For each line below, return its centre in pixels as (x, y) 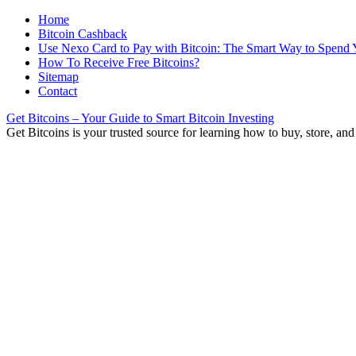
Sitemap (58, 77)
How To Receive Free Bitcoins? (119, 62)
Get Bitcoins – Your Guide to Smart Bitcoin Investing (140, 118)
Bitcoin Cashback (83, 34)
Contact (58, 91)
